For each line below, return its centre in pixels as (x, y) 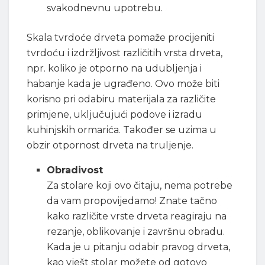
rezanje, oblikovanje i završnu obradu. (136, 231)
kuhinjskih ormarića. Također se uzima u (122, 130)
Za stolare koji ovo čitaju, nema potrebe (140, 185)
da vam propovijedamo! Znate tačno (132, 201)
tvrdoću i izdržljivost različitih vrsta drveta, (125, 53)
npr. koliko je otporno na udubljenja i (114, 68)
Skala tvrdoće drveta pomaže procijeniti (120, 37)
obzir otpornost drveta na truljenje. (110, 145)
